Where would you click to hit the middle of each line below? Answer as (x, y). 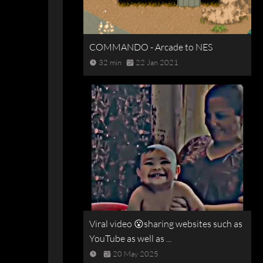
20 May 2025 (136, 253)
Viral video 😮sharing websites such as (166, 223)
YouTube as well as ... (130, 238)
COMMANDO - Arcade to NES (151, 47)
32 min (110, 63)
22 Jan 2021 (157, 63)
